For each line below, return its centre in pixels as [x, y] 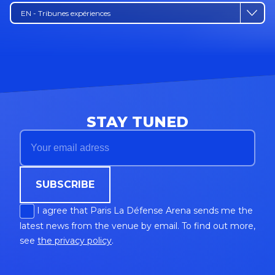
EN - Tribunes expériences [66, 13]
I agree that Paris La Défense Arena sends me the [144, 210]
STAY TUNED [137, 122]
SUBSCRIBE [65, 184]
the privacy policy [75, 240]
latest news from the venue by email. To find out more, [137, 226]
